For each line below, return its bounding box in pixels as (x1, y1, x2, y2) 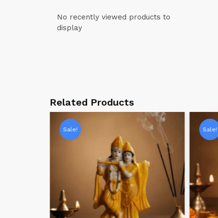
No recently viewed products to (57, 13, 170, 21)
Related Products (50, 96, 134, 108)
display (57, 23, 82, 32)
